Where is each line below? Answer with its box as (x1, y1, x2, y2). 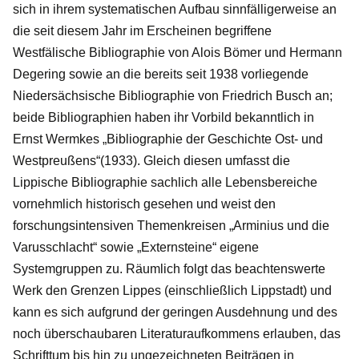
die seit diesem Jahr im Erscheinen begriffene (13, 23, 272, 38)
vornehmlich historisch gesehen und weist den (13, 196, 276, 211)
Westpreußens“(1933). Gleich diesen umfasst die (13, 153, 290, 167)
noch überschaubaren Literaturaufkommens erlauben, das (13, 326, 341, 341)
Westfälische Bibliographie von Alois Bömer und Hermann (13, 45, 342, 59)
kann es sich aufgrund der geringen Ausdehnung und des (13, 305, 337, 319)
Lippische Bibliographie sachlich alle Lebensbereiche (13, 175, 317, 189)
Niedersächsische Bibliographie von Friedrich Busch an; (13, 88, 333, 103)
